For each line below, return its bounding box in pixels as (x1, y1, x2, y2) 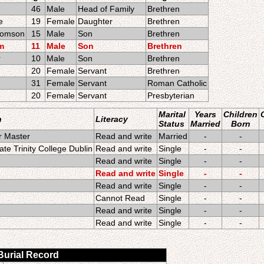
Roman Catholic (147, 78, 207, 88)
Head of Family (78, 4, 134, 14)
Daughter (78, 16, 113, 26)
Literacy (95, 114, 128, 124)
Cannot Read (95, 193, 145, 203)
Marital (159, 110, 186, 119)
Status (159, 119, 184, 128)
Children (223, 110, 258, 119)
